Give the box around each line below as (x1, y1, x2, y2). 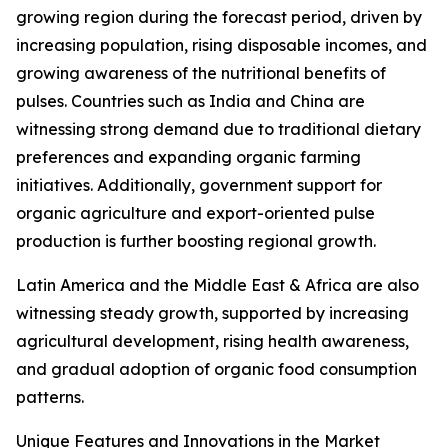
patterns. (16, 387, 84, 408)
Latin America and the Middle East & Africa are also (16, 275, 419, 296)
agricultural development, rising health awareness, (16, 331, 409, 352)
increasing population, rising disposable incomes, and (16, 35, 427, 56)
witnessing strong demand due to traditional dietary (16, 119, 421, 140)
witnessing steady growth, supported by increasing (16, 303, 409, 324)
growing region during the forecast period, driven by (16, 7, 422, 28)
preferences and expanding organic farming (16, 147, 361, 168)
